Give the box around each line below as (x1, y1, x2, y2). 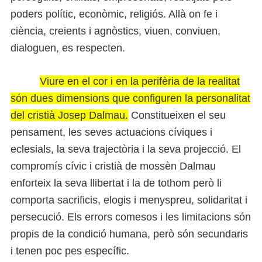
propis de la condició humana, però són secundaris (11, 228, 248, 240)
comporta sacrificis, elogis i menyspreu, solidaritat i (11, 194, 247, 206)
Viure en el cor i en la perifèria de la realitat (40, 75, 240, 88)
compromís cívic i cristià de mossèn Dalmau (11, 160, 216, 173)
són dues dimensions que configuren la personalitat (11, 92, 250, 105)
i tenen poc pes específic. (11, 245, 129, 257)
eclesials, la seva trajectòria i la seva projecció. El (11, 143, 241, 156)
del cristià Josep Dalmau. (11, 109, 128, 122)
